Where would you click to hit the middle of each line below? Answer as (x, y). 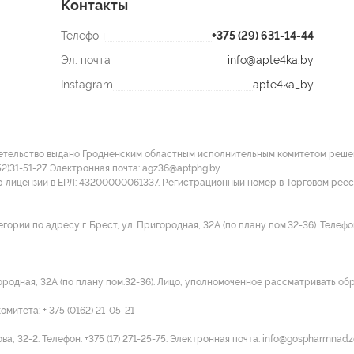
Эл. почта (86, 60)
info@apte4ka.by (271, 60)
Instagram (87, 85)
